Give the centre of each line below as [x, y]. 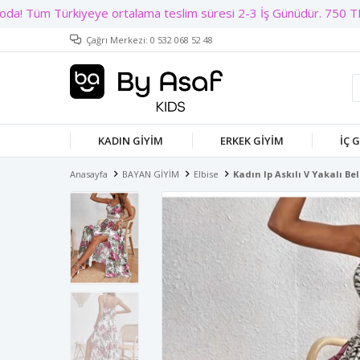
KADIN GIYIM [131, 141]
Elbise [206, 174]
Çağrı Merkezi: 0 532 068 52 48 [149, 40]
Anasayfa [89, 174]
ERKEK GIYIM [252, 141]
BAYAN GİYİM [151, 174]
